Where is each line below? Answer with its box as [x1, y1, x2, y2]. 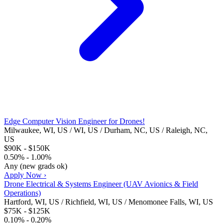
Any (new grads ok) [4, 162, 67, 171]
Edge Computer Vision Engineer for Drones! [4, 117, 145, 126]
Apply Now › [4, 171, 46, 180]
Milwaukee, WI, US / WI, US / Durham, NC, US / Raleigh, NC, [4, 126, 208, 135]
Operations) [4, 189, 41, 198]
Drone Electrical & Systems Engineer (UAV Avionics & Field [4, 180, 198, 189]
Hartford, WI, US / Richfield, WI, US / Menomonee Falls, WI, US [4, 198, 213, 207]
